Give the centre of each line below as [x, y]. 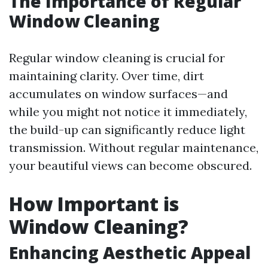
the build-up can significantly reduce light [127, 130]
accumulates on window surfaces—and [118, 94]
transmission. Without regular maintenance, [134, 147]
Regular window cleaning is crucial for [117, 58]
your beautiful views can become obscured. [130, 165]
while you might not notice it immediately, [128, 112]
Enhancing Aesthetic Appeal [130, 252]
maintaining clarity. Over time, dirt [106, 76]
